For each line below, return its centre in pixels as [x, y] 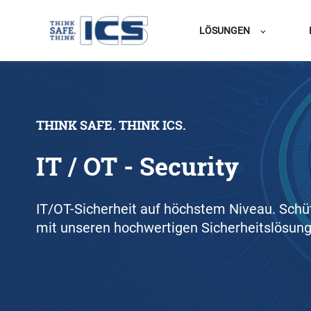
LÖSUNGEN [225, 31]
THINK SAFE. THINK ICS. [111, 125]
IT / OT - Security [137, 167]
